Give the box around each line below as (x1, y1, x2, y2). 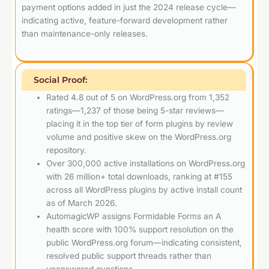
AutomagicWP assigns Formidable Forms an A (46, 211, 222, 221)
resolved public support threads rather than (46, 250, 212, 261)
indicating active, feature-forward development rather (22, 15, 228, 25)
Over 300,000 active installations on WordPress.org (46, 158, 246, 168)
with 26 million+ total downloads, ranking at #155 (46, 171, 233, 181)
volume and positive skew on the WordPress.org (46, 131, 232, 142)
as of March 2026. (46, 198, 118, 208)
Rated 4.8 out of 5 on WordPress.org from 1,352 (46, 92, 230, 102)
